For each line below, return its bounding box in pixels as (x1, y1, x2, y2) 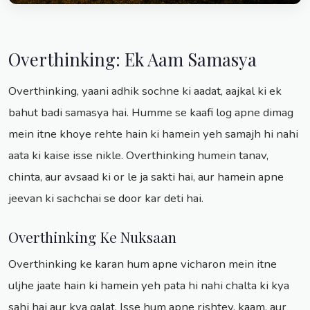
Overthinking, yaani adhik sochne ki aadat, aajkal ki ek (8, 83, 282, 100)
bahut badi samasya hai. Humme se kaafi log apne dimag (8, 104, 293, 121)
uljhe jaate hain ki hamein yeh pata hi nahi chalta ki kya (8, 277, 289, 294)
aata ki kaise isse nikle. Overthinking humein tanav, (8, 147, 268, 164)
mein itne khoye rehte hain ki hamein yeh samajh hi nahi (8, 126, 298, 143)
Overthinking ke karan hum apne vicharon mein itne (8, 256, 277, 273)
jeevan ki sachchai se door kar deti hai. (8, 190, 203, 207)
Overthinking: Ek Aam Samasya (8, 47, 257, 71)
